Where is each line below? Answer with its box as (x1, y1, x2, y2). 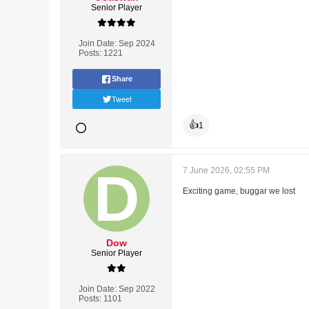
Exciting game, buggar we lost (183, 186, 295, 196)
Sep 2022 (118, 284, 155, 294)
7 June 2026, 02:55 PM (183, 166, 270, 175)
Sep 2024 (118, 39, 155, 48)
